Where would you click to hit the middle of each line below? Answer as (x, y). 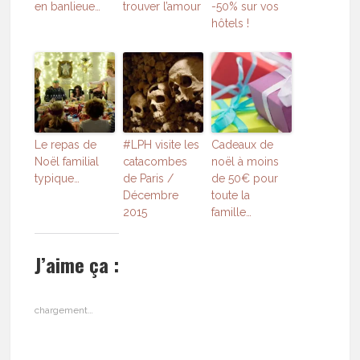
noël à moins (245, 162)
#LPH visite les (162, 145)
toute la (231, 196)
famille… (232, 213)
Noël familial (67, 162)
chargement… (64, 311)
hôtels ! (231, 24)
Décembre (151, 196)
